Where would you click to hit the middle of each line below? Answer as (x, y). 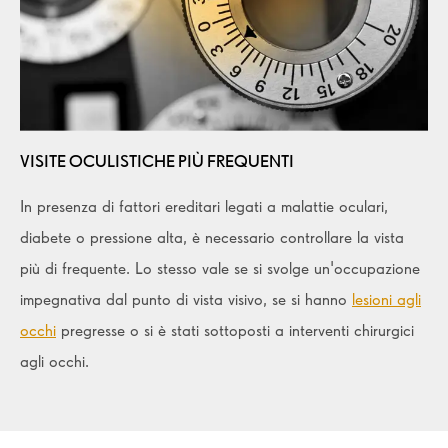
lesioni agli (386, 298)
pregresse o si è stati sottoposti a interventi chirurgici (235, 329)
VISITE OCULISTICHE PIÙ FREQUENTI (157, 160)
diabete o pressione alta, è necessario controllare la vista (212, 236)
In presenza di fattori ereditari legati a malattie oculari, (204, 205)
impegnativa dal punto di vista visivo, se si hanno (186, 298)
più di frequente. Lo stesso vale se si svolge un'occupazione (220, 267)
